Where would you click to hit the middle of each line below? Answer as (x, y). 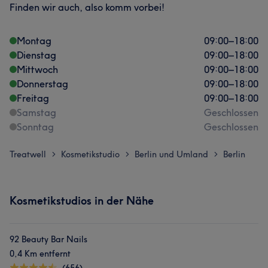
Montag (34, 41)
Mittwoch (37, 69)
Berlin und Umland (171, 154)
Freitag (33, 98)
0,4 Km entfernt (40, 254)
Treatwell (28, 154)
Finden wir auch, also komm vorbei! (87, 7)
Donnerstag (42, 84)
